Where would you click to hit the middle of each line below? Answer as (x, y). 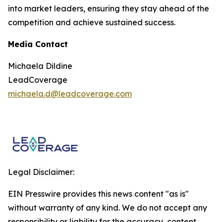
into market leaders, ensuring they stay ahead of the (109, 8)
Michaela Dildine (40, 66)
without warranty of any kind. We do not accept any (108, 208)
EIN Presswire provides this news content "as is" (98, 194)
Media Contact (38, 44)
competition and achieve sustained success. (92, 22)
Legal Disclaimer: (41, 172)
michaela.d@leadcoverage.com (70, 94)
